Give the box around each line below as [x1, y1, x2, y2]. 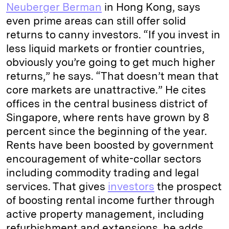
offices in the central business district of [6, 97, 208, 110]
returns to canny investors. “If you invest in [6, 28, 220, 41]
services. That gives [6, 180, 108, 193]
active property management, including [6, 208, 204, 220]
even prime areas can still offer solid [6, 14, 186, 27]
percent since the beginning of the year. [6, 125, 207, 138]
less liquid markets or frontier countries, [6, 42, 204, 55]
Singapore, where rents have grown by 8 [6, 111, 209, 124]
